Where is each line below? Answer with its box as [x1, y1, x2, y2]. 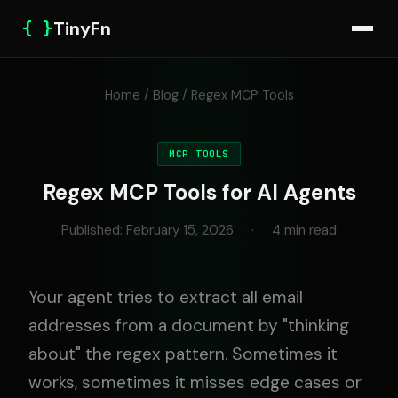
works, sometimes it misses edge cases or [28, 371, 362, 394]
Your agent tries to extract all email [28, 286, 303, 308]
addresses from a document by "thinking [28, 314, 349, 337]
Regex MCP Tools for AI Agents [42, 179, 356, 206]
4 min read [272, 221, 337, 239]
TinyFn [53, 17, 111, 40]
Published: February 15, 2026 [61, 221, 234, 239]
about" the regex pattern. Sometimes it [28, 343, 338, 365]
